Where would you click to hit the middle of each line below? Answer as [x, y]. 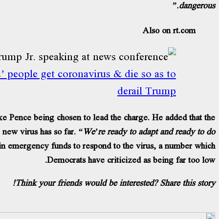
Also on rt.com [169, 30]
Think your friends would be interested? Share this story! [115, 182]
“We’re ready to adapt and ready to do [147, 131]
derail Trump [147, 90]
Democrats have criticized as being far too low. [131, 159]
